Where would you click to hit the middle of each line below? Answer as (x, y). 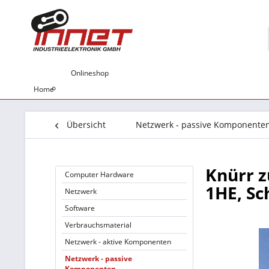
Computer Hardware (99, 174)
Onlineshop (90, 73)
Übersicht (86, 125)
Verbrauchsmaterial (98, 225)
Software (80, 208)
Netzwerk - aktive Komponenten (118, 242)
